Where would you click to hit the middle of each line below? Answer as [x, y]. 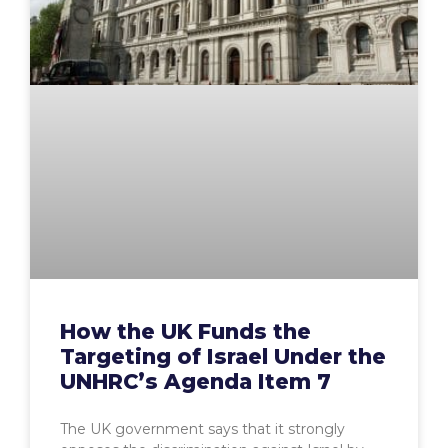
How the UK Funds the [185, 331]
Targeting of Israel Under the [223, 356]
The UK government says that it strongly [202, 428]
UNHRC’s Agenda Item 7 [195, 381]
